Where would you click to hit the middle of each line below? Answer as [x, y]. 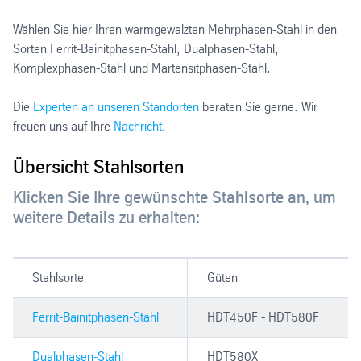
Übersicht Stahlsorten [98, 166]
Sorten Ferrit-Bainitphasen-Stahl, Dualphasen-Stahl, [146, 48]
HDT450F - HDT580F [263, 317]
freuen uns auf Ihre [63, 126]
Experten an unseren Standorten [116, 106]
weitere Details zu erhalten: [106, 217]
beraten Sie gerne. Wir [258, 106]
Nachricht [138, 126]
